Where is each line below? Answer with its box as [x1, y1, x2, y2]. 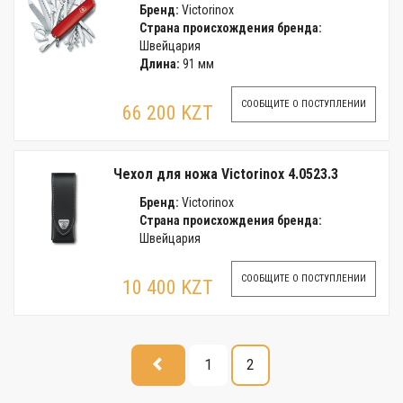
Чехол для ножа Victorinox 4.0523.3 [113, 166, 338, 183]
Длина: [139, 57, 180, 71]
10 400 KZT [122, 276, 213, 299]
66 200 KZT [122, 102, 213, 124]
